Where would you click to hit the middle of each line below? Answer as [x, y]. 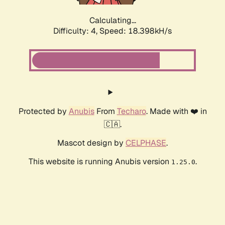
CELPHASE [146, 143]
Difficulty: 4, [76, 31]
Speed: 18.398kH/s [136, 31]
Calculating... [113, 21]
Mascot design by [91, 143]
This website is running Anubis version [100, 162]
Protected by [43, 111]
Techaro [131, 111]
